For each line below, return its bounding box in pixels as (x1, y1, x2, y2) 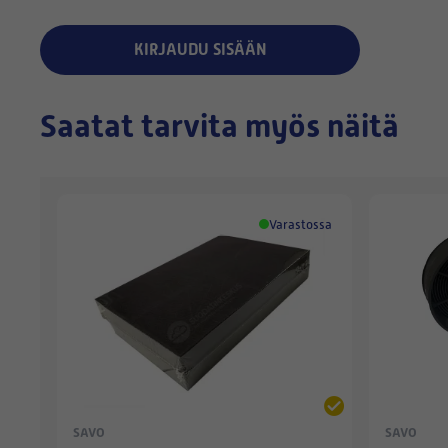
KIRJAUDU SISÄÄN (133, 40, 267, 59)
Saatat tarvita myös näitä (40, 107, 399, 145)
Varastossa (268, 217, 332, 232)
